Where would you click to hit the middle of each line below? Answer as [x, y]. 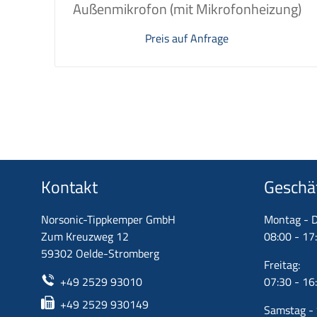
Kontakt [69, 187]
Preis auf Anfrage [187, 39]
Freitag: [282, 265]
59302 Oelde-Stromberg [100, 254]
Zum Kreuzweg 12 [85, 237]
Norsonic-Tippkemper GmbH [108, 220]
